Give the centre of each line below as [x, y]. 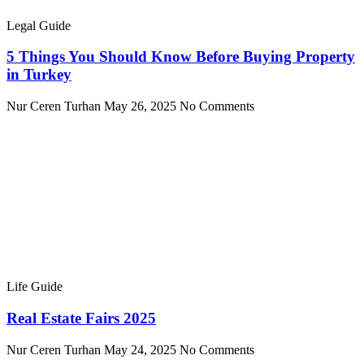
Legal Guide [39, 25]
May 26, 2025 [142, 106]
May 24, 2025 [142, 349]
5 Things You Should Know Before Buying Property [181, 57]
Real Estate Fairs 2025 [81, 318]
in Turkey [39, 75]
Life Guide [35, 287]
